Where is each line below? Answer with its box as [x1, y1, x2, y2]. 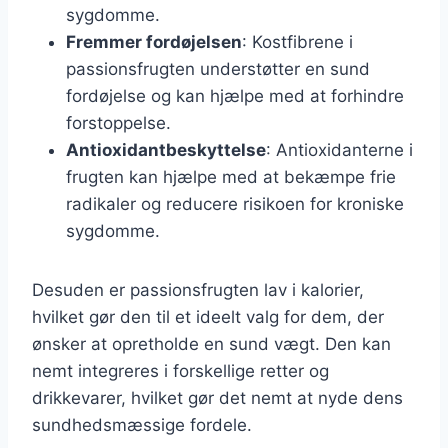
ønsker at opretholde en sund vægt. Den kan [32, 333, 391, 354]
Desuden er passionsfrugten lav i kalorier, [32, 279, 364, 300]
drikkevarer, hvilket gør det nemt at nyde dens [32, 387, 403, 408]
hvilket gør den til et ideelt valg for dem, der [32, 306, 384, 327]
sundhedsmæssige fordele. [32, 414, 252, 435]
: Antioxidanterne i [266, 139, 413, 160]
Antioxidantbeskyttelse [66, 139, 266, 160]
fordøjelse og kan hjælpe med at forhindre [66, 85, 404, 106]
